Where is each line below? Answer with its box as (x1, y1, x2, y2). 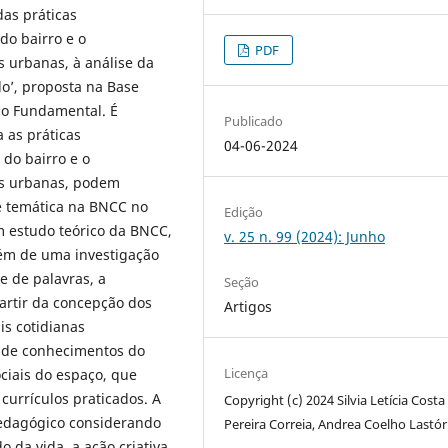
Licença (224, 363, 269, 382)
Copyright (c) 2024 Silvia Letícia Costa (224, 390, 446, 409)
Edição (224, 202, 264, 221)
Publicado (224, 111, 284, 130)
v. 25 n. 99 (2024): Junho (224, 226, 386, 246)
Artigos (224, 296, 273, 316)
